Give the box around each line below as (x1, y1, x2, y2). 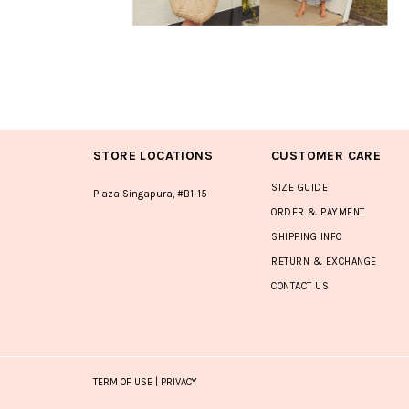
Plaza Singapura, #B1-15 (93, 187, 207, 200)
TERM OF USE (93, 375, 152, 388)
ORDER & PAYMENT (271, 205, 365, 218)
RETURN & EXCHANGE (271, 255, 377, 267)
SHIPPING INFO (271, 230, 342, 243)
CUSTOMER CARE (271, 147, 382, 163)
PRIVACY (161, 375, 197, 388)
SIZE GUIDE (271, 181, 328, 194)
